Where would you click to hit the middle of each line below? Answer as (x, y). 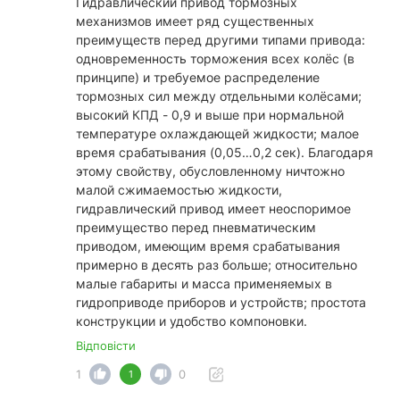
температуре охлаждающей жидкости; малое (217, 134)
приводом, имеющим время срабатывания (208, 246)
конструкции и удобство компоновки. (192, 321)
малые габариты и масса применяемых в (204, 284)
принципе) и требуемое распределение (198, 78)
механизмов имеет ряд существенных (195, 21)
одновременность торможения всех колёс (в (215, 59)
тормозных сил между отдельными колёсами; (219, 96)
